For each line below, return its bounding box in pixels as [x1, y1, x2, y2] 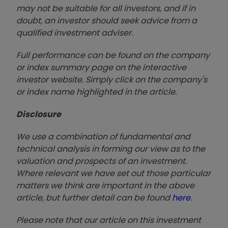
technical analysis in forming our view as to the [16, 143, 205, 155]
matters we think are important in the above [16, 180, 194, 192]
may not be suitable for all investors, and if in [16, 3, 195, 15]
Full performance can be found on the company [16, 49, 210, 62]
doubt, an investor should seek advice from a [16, 15, 197, 27]
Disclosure [16, 108, 61, 121]
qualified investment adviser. [16, 27, 133, 39]
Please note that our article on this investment [16, 214, 201, 226]
